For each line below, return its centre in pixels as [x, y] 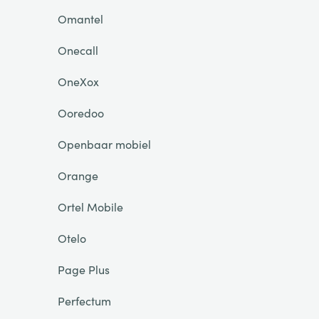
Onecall [78, 50]
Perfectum [84, 300]
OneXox [78, 81]
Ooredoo [80, 113]
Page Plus [83, 269]
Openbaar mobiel [104, 144]
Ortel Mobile [90, 206]
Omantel [80, 19]
